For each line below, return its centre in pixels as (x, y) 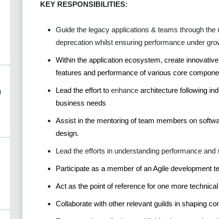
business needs (81, 103)
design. (67, 133)
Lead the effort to (83, 90)
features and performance (97, 72)
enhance (125, 90)
